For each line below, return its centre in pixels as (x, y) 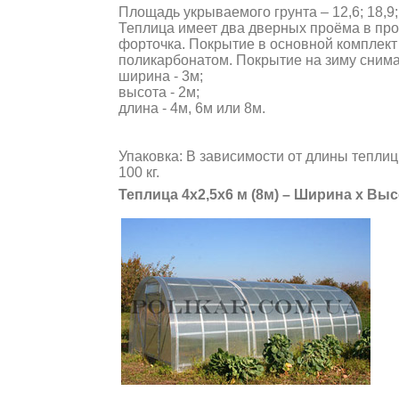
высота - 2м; (159, 92)
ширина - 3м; (161, 76)
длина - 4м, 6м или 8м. (192, 108)
